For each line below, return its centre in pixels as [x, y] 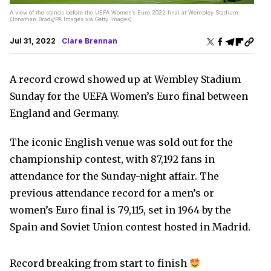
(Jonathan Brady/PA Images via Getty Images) [71, 19]
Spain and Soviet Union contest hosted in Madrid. [130, 227]
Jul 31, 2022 [33, 41]
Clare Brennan [90, 41]
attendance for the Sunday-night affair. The [114, 176]
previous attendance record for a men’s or [112, 193]
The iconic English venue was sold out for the [121, 142]
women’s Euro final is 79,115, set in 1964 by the [120, 210]
